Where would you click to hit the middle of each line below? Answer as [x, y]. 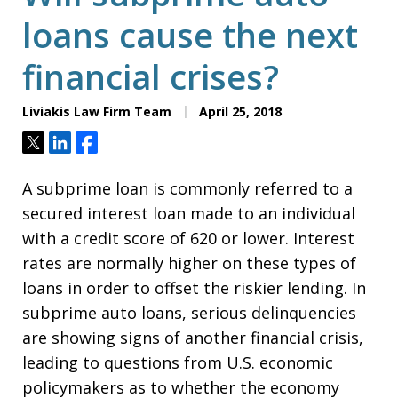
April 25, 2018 [239, 111]
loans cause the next [190, 35]
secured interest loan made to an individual [189, 213]
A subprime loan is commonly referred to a [187, 188]
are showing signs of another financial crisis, [193, 338]
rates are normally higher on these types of [189, 263]
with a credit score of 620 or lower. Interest [188, 238]
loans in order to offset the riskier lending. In [194, 288]
